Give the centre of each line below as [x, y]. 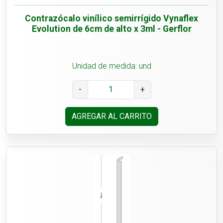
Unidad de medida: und [111, 66]
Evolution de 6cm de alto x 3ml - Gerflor [111, 29]
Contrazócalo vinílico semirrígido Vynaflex [111, 19]
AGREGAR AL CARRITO [111, 116]
